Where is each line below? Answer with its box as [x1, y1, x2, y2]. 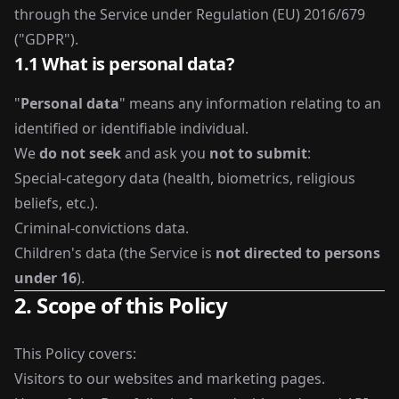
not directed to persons [216, 243, 380, 263]
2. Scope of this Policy [14, 290, 228, 320]
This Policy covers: [14, 344, 136, 363]
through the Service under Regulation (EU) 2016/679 [14, 4, 365, 24]
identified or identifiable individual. [14, 118, 248, 138]
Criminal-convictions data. [14, 218, 189, 238]
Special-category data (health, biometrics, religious [14, 168, 355, 188]
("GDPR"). [14, 29, 78, 49]
